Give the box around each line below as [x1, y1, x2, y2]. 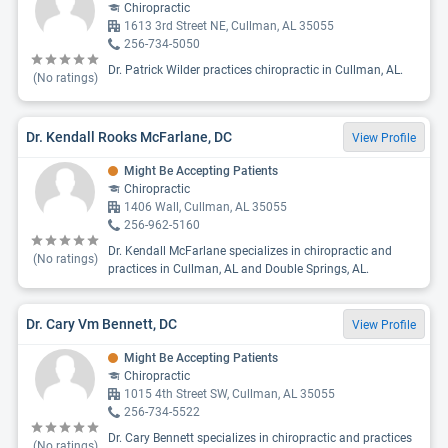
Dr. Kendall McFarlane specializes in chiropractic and [108, 244, 392, 258]
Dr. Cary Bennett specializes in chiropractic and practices [108, 431, 412, 445]
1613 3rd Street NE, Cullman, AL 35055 [124, 19, 334, 33]
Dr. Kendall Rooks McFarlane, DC [26, 128, 232, 145]
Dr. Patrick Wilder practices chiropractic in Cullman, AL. [108, 63, 403, 77]
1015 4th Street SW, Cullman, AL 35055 [124, 387, 335, 401]
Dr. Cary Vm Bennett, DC [26, 315, 177, 332]
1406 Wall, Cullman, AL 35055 [124, 200, 287, 214]
